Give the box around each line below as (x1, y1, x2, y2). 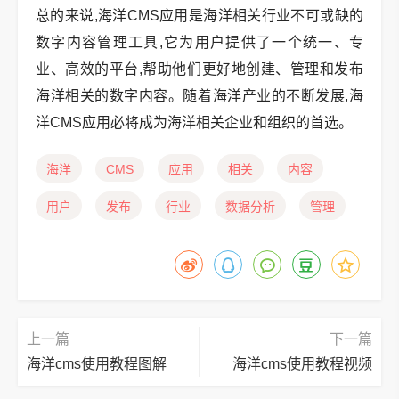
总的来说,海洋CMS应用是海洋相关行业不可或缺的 (36, 8, 363, 23)
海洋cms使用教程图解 (27, 356, 167, 371)
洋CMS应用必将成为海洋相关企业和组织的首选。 (36, 115, 353, 130)
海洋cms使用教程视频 (232, 356, 372, 371)
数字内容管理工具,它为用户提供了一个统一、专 (36, 35, 363, 50)
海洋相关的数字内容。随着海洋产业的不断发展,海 (36, 88, 363, 103)
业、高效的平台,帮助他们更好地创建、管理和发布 (36, 61, 363, 77)
